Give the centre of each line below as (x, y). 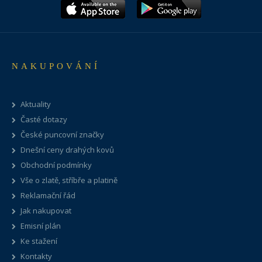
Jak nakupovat (46, 211)
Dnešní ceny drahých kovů (67, 150)
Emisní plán (41, 226)
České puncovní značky (62, 135)
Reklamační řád (48, 196)
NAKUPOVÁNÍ (56, 66)
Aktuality (36, 104)
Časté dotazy (44, 120)
